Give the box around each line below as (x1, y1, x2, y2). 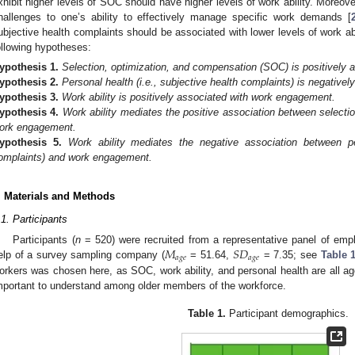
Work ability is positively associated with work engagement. (62, 91, 335, 104)
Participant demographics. (226, 307, 349, 319)
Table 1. (188, 307, 227, 319)
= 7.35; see (260, 248, 321, 261)
